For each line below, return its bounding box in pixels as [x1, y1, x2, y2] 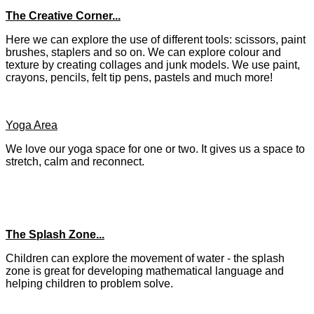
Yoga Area [6, 119, 57, 132]
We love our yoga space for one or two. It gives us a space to [6, 143, 305, 156]
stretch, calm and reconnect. [6, 156, 147, 168]
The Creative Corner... [6, 10, 121, 22]
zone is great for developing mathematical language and [6, 265, 284, 278]
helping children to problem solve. [6, 278, 176, 290]
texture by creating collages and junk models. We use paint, [6, 59, 300, 71]
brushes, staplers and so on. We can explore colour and [6, 46, 281, 59]
